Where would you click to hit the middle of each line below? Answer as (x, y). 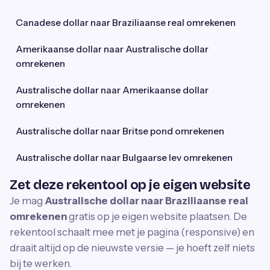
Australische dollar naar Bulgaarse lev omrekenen (124, 158)
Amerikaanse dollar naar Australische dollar (112, 49)
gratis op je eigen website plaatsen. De (157, 216)
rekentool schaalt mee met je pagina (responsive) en (132, 232)
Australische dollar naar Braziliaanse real (146, 201)
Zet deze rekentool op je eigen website (130, 185)
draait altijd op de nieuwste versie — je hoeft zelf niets (132, 248)
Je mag (27, 201)
